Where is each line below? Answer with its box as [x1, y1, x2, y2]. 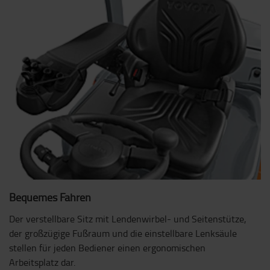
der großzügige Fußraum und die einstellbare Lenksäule [9, 227, 237, 240]
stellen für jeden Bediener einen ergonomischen [9, 241, 206, 255]
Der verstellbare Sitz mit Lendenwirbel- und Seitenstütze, [9, 212, 246, 226]
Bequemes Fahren [9, 190, 91, 205]
